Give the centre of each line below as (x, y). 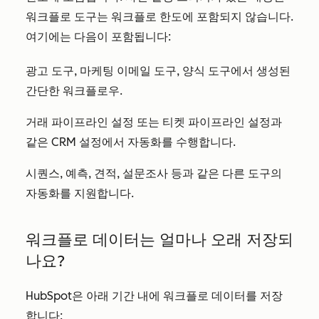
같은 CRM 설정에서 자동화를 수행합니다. (131, 142)
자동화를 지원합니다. (80, 193)
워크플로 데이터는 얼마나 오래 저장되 (159, 240)
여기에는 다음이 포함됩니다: (98, 37)
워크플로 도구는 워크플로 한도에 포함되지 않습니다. (159, 17)
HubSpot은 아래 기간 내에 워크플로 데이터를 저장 (154, 296)
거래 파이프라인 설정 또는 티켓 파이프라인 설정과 (154, 122)
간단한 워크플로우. (74, 91)
